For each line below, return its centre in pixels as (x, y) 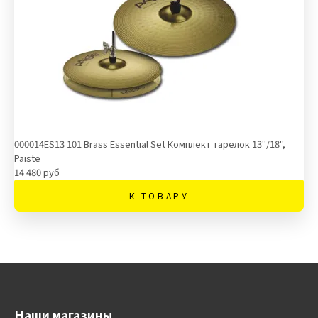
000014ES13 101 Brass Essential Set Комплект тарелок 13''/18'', (150, 144)
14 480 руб (37, 172)
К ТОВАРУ (159, 196)
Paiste (27, 158)
